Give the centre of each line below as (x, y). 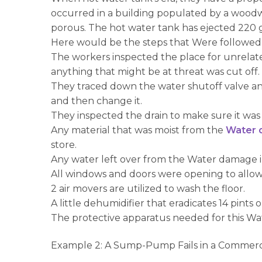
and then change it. (97, 101)
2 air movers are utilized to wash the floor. (148, 188)
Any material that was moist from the (139, 130)
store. (64, 144)
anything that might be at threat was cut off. (156, 71)
